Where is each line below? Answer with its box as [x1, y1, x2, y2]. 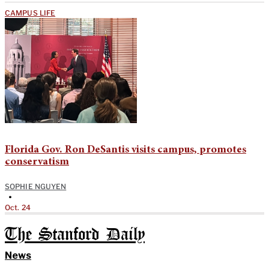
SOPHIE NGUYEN [5, 181, 67, 191]
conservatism [5, 156, 69, 168]
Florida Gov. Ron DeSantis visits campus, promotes [5, 144, 246, 156]
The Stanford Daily [5, 226, 145, 243]
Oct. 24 [5, 202, 31, 212]
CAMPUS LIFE [5, 8, 56, 17]
